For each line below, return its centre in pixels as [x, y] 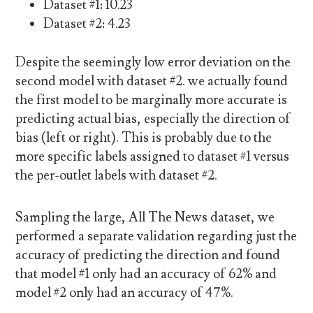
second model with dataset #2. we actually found [152, 81]
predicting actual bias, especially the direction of [153, 119]
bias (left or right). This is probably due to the [144, 138]
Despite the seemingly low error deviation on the [153, 63]
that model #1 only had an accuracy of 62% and [146, 274]
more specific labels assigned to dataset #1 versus [153, 157]
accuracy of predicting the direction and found [148, 255]
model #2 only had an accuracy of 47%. [125, 292]
